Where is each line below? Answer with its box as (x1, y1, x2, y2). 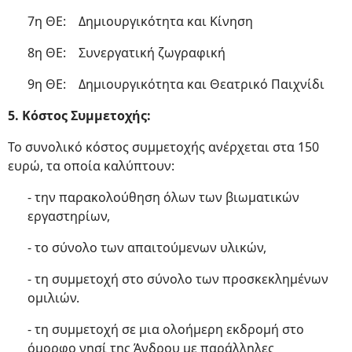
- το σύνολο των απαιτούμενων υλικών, (27, 239, 266, 256)
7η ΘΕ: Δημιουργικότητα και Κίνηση (27, 13, 253, 30)
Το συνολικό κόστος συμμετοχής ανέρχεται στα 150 (8, 138, 319, 156)
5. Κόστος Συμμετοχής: (8, 107, 151, 124)
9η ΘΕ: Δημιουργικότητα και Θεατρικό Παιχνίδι (27, 75, 324, 93)
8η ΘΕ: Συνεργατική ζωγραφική (27, 44, 225, 61)
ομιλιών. (27, 289, 79, 306)
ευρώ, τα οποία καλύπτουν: (8, 157, 174, 174)
